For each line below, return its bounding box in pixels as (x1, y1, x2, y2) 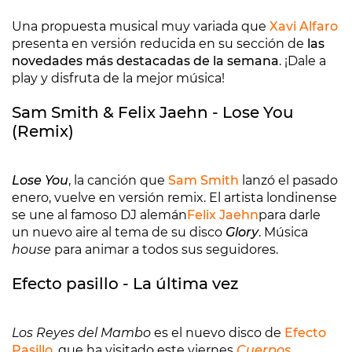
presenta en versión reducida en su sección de (12, 36, 307, 51)
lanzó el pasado (239, 173, 338, 188)
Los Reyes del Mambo (12, 325, 154, 340)
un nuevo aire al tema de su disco (12, 225, 225, 240)
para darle (258, 207, 321, 222)
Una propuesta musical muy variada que (12, 19, 269, 34)
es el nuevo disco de (154, 325, 284, 340)
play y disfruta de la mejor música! (12, 71, 225, 86)
